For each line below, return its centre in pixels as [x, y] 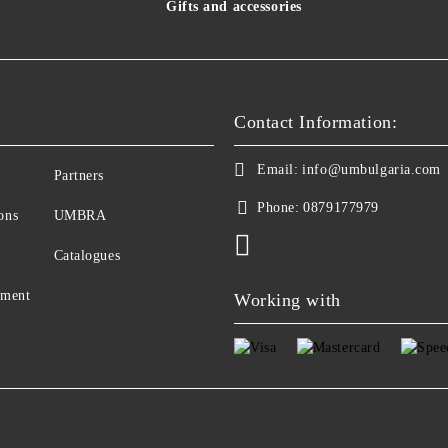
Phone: [278, 207]
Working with [287, 299]
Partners [78, 175]
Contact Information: [316, 121]
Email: [278, 169]
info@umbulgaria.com [372, 169]
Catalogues [87, 255]
